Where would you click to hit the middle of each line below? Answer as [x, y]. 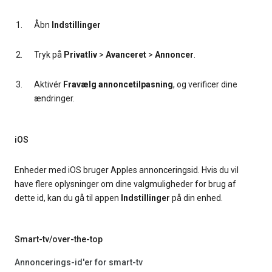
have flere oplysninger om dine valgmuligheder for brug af [125, 184]
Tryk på [49, 55]
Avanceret [126, 55]
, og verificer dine [205, 85]
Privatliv [80, 55]
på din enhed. [196, 198]
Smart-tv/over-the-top [59, 239]
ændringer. [54, 99]
